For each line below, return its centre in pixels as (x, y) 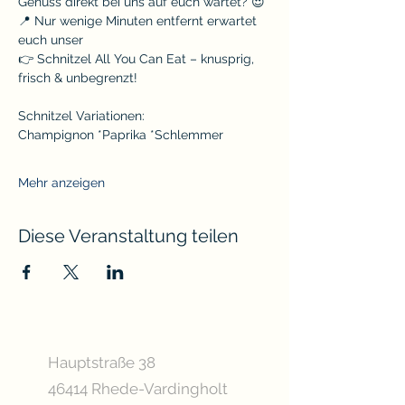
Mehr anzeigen (61, 182)
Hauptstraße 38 (102, 362)
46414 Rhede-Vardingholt (138, 388)
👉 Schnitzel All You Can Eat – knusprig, (138, 58)
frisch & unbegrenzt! (78, 77)
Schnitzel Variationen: (81, 115)
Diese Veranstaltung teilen (128, 235)
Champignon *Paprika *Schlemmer (121, 134)
